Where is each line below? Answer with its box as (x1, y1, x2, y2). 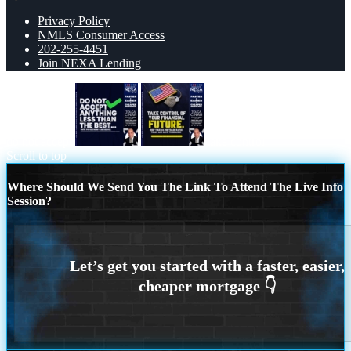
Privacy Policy (38, 13, 110, 27)
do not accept (6, 134, 72, 148)
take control (207, 134, 265, 148)
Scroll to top (6, 148, 67, 162)
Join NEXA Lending (38, 56, 141, 70)
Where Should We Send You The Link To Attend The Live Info (7, 179, 343, 194)
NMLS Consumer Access (38, 27, 165, 42)
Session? (7, 194, 52, 208)
